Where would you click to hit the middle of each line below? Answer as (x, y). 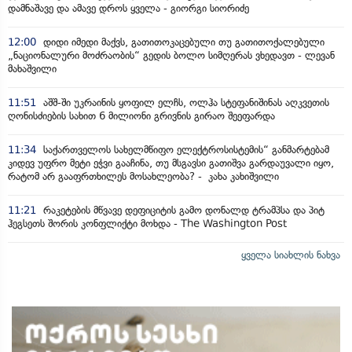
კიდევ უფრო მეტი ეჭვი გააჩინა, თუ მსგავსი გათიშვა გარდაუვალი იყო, (171, 163)
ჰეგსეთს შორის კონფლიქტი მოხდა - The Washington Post (147, 224)
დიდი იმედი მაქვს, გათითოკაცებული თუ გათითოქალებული (182, 42)
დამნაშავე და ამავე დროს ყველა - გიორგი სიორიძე (128, 8)
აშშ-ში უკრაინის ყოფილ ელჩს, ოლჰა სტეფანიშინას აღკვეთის (185, 103)
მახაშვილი (32, 69)
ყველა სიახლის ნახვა (291, 255)
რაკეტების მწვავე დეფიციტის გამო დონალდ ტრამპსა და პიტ (182, 210)
